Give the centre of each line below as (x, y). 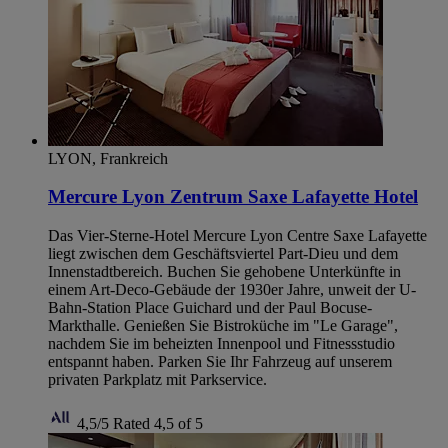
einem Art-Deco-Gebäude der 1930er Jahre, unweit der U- (232, 290)
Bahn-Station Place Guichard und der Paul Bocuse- (210, 308)
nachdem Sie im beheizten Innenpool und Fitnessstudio (221, 344)
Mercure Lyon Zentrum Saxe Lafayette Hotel (233, 197)
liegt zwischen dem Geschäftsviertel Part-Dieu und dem (223, 254)
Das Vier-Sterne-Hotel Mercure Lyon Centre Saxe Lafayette (237, 236)
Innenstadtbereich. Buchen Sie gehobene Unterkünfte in (224, 272)
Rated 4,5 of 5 (158, 424)
